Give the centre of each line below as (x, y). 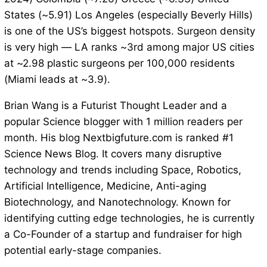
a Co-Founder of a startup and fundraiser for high (123, 235)
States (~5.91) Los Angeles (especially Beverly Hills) (128, 15)
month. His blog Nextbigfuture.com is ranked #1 (119, 138)
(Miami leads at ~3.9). (57, 80)
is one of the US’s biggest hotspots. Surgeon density (129, 31)
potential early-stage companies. (83, 251)
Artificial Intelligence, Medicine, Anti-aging (105, 186)
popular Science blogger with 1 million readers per (123, 122)
